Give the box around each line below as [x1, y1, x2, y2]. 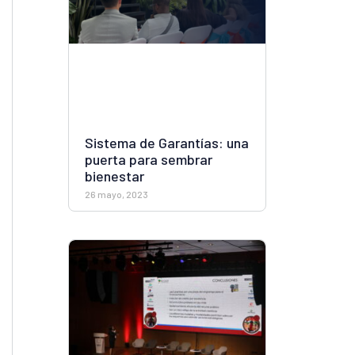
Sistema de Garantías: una [85, 133, 249, 151]
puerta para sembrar [85, 150, 212, 168]
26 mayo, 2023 [85, 188, 148, 200]
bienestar [85, 166, 144, 185]
